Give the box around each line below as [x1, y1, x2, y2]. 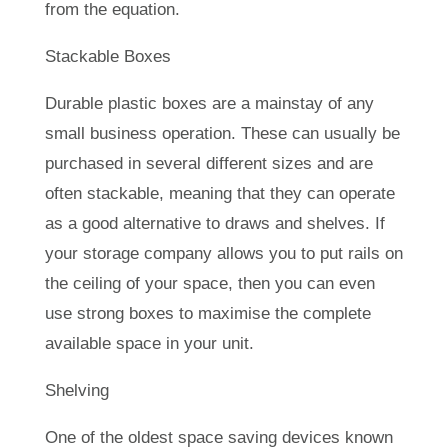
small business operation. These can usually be [44, 123, 400, 143]
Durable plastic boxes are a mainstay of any [44, 93, 374, 113]
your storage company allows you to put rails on [44, 243, 403, 263]
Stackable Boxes [44, 46, 171, 66]
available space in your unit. [44, 333, 254, 353]
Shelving [44, 380, 109, 400]
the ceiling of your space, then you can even [44, 273, 375, 293]
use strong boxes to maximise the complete [44, 303, 371, 323]
